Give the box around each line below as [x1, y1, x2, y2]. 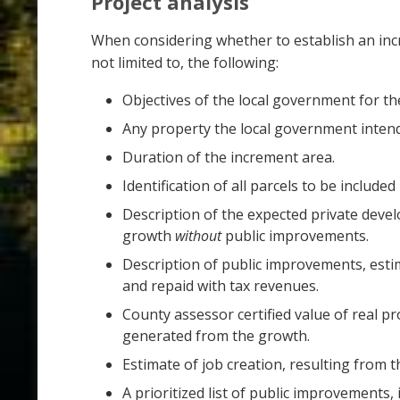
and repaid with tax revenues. [122, 275, 319, 296]
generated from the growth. [122, 325, 310, 346]
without [175, 225, 221, 246]
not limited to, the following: [91, 52, 279, 72]
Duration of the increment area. [122, 146, 335, 167]
